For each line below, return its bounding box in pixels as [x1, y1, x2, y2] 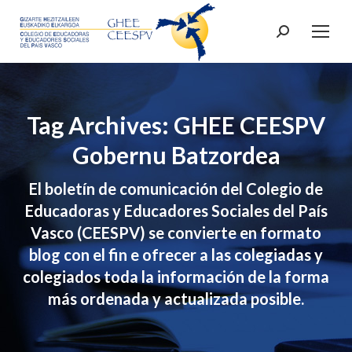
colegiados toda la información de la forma [23, 267, 329, 286]
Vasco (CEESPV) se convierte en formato [31, 223, 321, 242]
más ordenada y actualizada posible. [48, 289, 304, 308]
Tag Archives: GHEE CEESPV [27, 111, 325, 139]
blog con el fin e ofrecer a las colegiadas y [29, 245, 323, 264]
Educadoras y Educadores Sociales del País [24, 201, 328, 220]
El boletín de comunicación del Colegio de [29, 179, 323, 198]
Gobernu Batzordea [71, 141, 280, 169]
